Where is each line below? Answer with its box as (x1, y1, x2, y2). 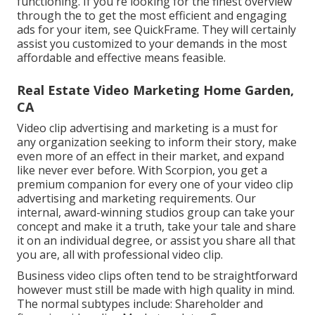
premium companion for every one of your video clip (17, 176, 293, 193)
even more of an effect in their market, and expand (17, 148, 284, 165)
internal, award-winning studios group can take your (17, 205, 295, 221)
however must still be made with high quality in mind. (17, 282, 295, 298)
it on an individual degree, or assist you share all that (17, 233, 295, 249)
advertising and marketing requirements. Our (17, 191, 256, 207)
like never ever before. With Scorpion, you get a (17, 162, 267, 179)
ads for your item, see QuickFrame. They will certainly (17, 22, 296, 38)
